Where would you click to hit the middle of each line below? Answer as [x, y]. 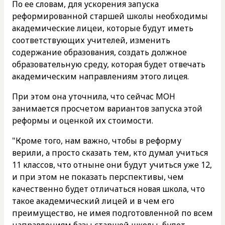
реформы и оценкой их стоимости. [83, 120]
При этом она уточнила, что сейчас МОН [94, 96]
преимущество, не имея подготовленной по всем [113, 213]
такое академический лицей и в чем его [93, 201]
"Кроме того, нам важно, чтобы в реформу [97, 140]
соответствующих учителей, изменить [91, 40]
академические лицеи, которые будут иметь [103, 28]
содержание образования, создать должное [99, 52]
